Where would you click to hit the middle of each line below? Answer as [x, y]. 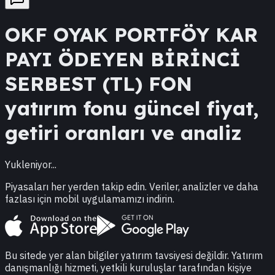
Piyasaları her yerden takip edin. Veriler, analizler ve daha [132, 186]
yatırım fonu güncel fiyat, [132, 108]
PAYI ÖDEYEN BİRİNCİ [123, 59]
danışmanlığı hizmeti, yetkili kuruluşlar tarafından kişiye [128, 267]
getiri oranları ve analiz [123, 133]
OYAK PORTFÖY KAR [156, 35]
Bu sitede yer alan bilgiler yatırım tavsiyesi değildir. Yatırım [134, 255]
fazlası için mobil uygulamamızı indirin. [90, 199]
